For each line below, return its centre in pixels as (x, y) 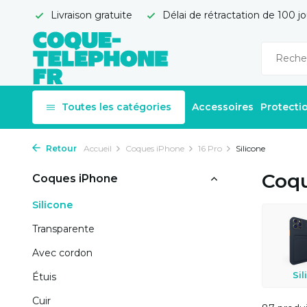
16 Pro (210, 148)
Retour (60, 148)
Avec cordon (62, 253)
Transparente (63, 229)
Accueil (98, 148)
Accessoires (223, 107)
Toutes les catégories (116, 107)
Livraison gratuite (90, 15)
